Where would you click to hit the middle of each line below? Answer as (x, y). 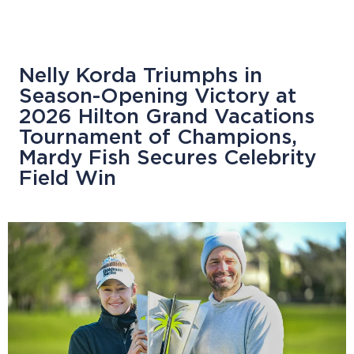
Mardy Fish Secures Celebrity (168, 158)
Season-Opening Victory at (158, 96)
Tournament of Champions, (158, 137)
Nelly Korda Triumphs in (141, 76)
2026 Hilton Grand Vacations (167, 117)
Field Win (68, 179)
